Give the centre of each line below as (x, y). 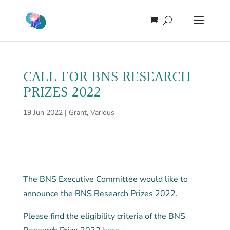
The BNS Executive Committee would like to (105, 179)
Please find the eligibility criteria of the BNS (104, 216)
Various (102, 113)
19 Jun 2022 (43, 113)
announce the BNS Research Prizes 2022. (100, 194)
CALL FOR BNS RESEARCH (107, 78)
